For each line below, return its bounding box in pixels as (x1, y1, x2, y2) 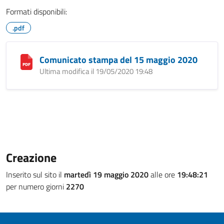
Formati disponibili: (6, 5, 67, 17)
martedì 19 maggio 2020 (64, 168, 148, 180)
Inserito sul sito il (6, 168, 64, 180)
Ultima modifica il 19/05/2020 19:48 (39, 65, 152, 77)
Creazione (6, 148, 56, 166)
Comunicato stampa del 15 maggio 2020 (39, 53, 197, 66)
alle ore (148, 168, 177, 180)
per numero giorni (6, 180, 66, 192)
